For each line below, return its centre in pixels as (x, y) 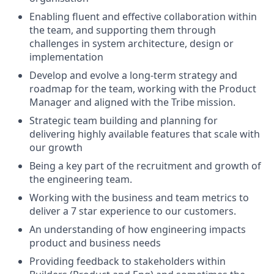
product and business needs (95, 243)
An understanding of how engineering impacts (138, 229)
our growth (56, 147)
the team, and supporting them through (123, 30)
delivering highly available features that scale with (145, 134)
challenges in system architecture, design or (131, 43)
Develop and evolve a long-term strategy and (133, 75)
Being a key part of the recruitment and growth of (145, 166)
